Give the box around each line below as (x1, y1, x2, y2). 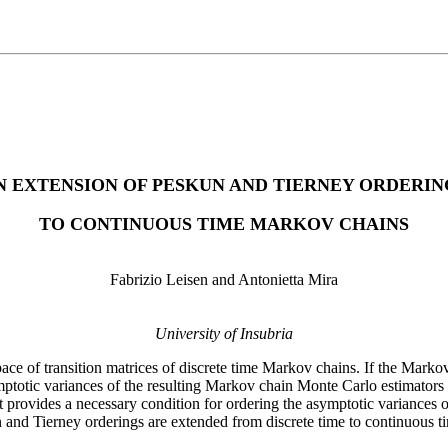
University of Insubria (155, 325, 293, 342)
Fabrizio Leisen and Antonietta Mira (110, 271, 338, 288)
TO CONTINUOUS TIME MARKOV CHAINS (39, 214, 409, 234)
